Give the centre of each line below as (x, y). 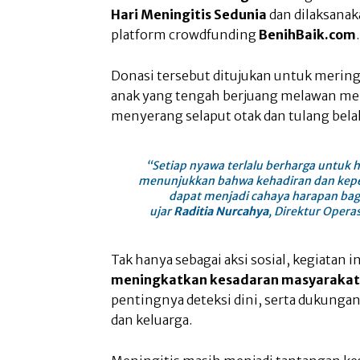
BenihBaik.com (307, 34)
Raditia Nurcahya (221, 211)
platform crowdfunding (185, 34)
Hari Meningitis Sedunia (189, 14)
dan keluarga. (151, 319)
